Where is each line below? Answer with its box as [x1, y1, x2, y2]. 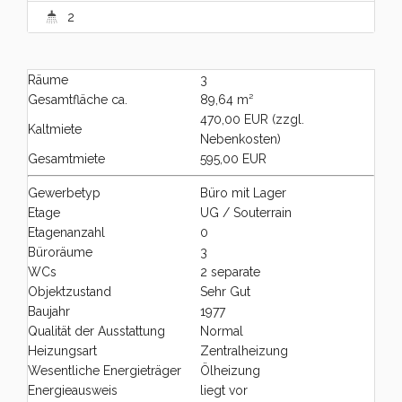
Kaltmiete [28, 122, 82, 136]
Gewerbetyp [28, 186, 100, 200]
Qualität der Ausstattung [28, 324, 165, 338]
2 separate [200, 265, 260, 279]
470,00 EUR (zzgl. [200, 112, 304, 127]
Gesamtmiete [28, 152, 105, 166]
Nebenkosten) [200, 132, 281, 146]
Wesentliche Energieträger [28, 363, 181, 378]
